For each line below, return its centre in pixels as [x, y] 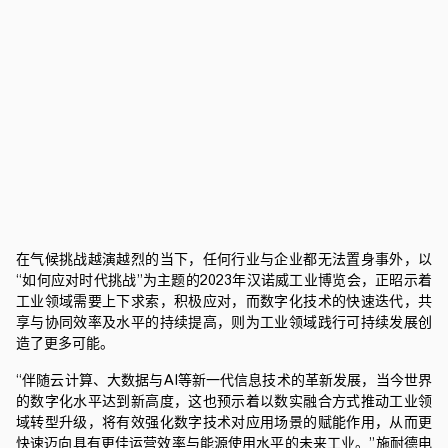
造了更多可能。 [65, 343]
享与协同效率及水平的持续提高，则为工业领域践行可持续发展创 [224, 322]
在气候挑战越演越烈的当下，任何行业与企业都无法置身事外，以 [224, 259]
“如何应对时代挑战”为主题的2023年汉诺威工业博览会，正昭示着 [224, 280]
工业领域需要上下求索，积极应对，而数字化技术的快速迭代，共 [224, 301]
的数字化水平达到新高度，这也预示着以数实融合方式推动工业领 [224, 401]
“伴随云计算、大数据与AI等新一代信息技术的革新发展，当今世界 [224, 380]
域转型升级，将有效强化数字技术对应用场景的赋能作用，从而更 [224, 422]
